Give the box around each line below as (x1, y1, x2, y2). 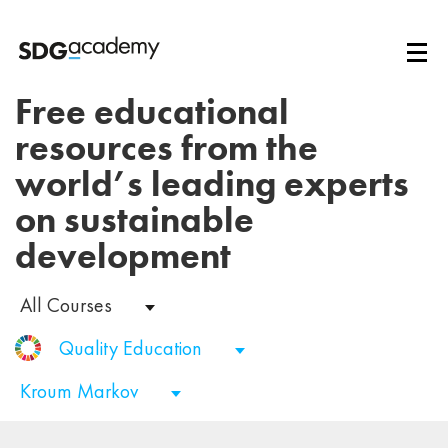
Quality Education (59, 335, 207, 362)
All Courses (20, 292, 117, 319)
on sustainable (15, 197, 254, 244)
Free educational (15, 89, 289, 136)
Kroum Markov (20, 378, 143, 405)
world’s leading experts (15, 161, 409, 208)
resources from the (15, 125, 318, 172)
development (15, 233, 231, 280)
